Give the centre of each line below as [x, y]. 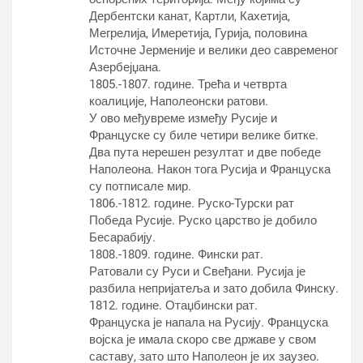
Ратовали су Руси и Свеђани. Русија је [197, 271]
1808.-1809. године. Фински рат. [176, 254]
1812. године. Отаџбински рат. [173, 305]
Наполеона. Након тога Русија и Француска [210, 169]
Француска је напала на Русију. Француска [209, 322]
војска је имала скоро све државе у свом [203, 340]
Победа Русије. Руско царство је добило [203, 220]
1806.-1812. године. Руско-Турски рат [192, 203]
